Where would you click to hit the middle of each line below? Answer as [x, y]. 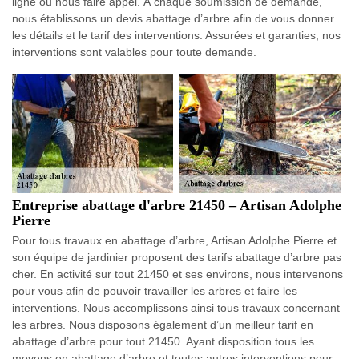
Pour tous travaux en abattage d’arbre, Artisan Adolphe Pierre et [174, 240]
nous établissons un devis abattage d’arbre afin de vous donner [173, 18]
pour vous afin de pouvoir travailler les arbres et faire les [155, 290]
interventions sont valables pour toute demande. [134, 52]
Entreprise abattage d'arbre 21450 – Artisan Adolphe [177, 205]
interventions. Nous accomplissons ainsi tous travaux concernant [176, 307]
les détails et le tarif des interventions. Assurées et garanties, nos [176, 35]
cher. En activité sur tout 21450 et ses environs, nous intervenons [177, 274]
